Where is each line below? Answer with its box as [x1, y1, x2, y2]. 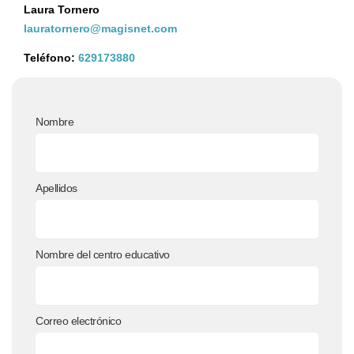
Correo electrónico [36, 314, 121, 327]
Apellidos [36, 182, 77, 194]
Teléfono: [24, 51, 78, 64]
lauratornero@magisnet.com [24, 22, 177, 35]
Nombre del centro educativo [36, 248, 170, 261]
